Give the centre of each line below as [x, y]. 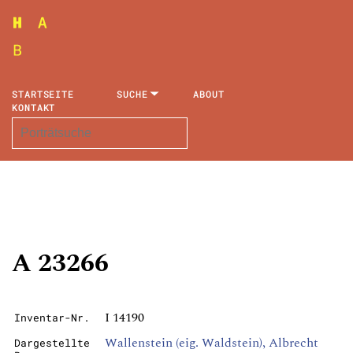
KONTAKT [34, 107]
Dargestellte [52, 343]
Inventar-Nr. [52, 318]
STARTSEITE [43, 94]
